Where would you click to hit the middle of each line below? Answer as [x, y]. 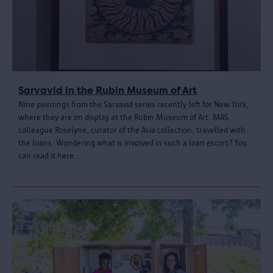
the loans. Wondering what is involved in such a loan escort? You [133, 143]
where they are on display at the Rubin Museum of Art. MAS [123, 117]
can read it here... [50, 155]
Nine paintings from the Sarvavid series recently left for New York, [133, 104]
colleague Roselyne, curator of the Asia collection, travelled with [132, 130]
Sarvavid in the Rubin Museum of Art [108, 90]
